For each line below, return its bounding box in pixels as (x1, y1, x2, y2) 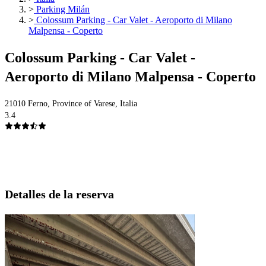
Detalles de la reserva (5, 188, 114, 201)
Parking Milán (34, 4, 90, 15)
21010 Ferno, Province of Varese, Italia (5, 99, 137, 109)
